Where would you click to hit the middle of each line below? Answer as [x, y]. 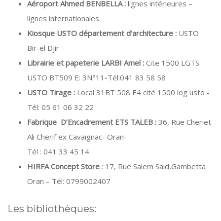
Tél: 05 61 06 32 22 [60, 107]
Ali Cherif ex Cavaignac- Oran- [118, 137]
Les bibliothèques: [52, 209]
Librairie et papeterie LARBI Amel [84, 63]
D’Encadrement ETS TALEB [106, 122]
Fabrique [43, 122]
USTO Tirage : [51, 92]
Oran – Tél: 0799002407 [69, 181]
